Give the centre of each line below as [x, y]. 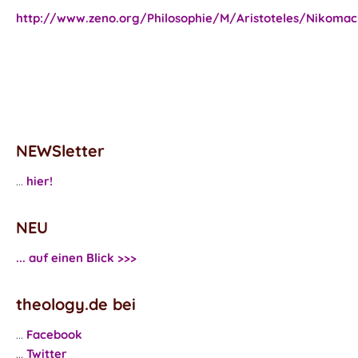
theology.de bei [76, 304]
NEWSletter [60, 151]
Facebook [54, 334]
